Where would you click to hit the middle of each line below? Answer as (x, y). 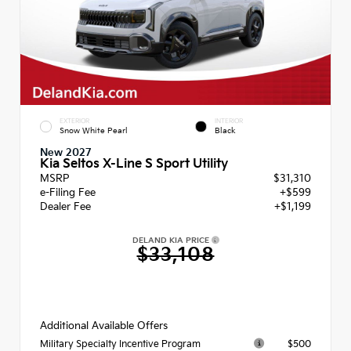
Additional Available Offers (104, 326)
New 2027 (66, 152)
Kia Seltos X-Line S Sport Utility (134, 164)
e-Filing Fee (68, 192)
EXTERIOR (74, 121)
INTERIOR (229, 121)
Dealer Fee (65, 206)
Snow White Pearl (94, 130)
